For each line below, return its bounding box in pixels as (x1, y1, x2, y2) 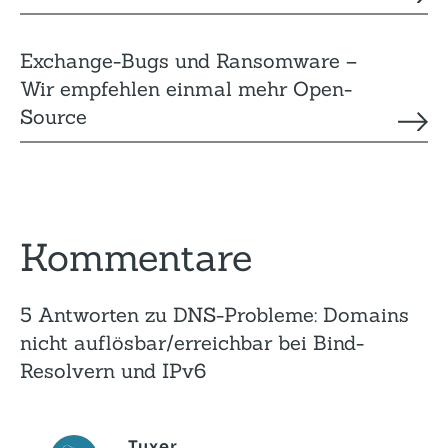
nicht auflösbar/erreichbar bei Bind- (20, 330, 364, 355)
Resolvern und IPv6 (20, 358, 206, 383)
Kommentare (20, 233, 252, 281)
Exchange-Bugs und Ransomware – (20, 48, 357, 73)
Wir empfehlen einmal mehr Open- (20, 76, 352, 101)
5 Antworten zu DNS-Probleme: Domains (20, 302, 409, 327)
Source (20, 104, 87, 129)
